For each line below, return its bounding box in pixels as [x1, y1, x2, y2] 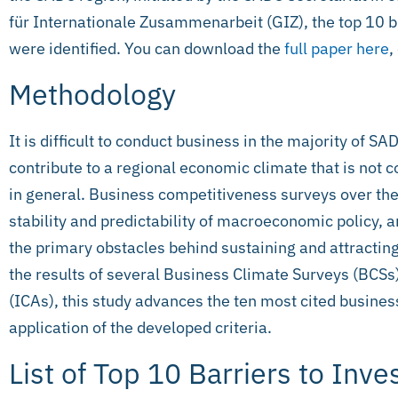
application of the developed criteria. [9, 316, 272, 338]
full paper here [284, 37, 389, 59]
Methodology [9, 75, 176, 113]
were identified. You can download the [9, 37, 284, 59]
